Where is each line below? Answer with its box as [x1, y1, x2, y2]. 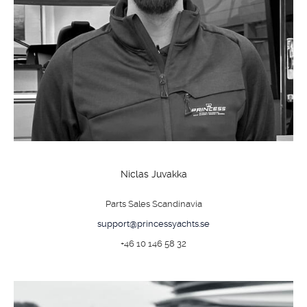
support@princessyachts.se [97, 219, 210, 229]
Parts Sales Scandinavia [105, 199, 202, 209]
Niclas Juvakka [120, 169, 187, 180]
